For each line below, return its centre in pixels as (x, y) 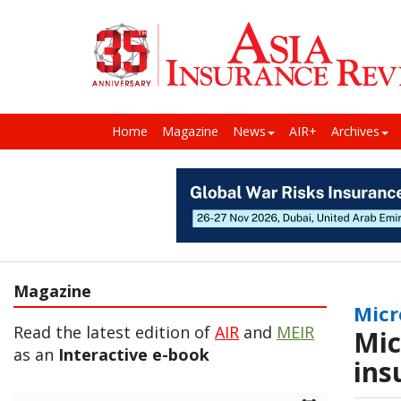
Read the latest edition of (114, 333)
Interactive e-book (134, 355)
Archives (355, 132)
